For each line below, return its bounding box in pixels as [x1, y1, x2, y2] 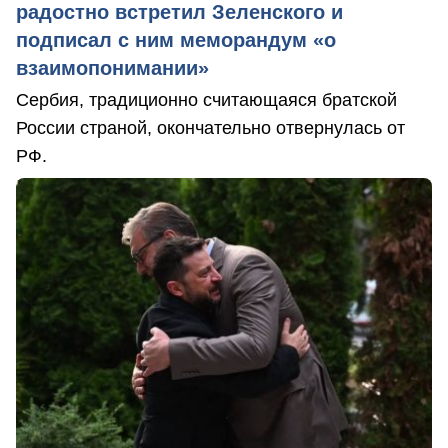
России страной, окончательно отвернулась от [16, 117, 405, 138]
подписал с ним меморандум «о [16, 28, 336, 51]
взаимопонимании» [16, 56, 209, 79]
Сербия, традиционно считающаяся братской [16, 89, 397, 110]
